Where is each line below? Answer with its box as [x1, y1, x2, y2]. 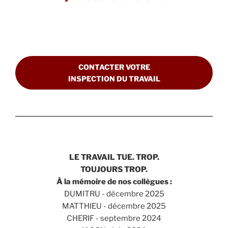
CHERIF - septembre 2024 [67, 213, 161, 223]
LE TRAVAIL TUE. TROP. [69, 152, 159, 162]
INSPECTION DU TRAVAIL [68, 74, 160, 83]
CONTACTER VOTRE [78, 63, 150, 72]
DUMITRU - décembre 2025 [64, 189, 164, 198]
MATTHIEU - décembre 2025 [62, 201, 166, 211]
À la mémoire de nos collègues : [56, 177, 172, 186]
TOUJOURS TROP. [80, 164, 148, 174]
